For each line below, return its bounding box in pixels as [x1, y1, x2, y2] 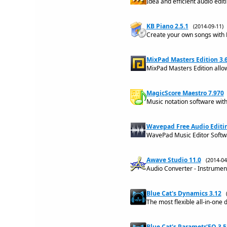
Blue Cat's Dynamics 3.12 [146, 189, 221, 198]
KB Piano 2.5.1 [146, 22, 188, 30]
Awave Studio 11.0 [146, 156, 201, 164]
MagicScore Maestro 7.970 [146, 89, 224, 97]
